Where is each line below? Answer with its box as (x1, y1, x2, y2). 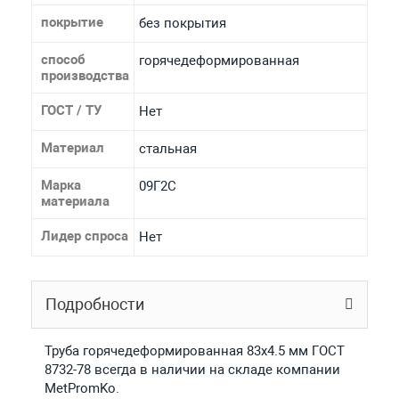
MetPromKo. (44, 379, 119, 396)
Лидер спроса (40, 227, 128, 244)
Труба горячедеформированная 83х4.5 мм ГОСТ (44, 342, 345, 359)
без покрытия (138, 14, 226, 31)
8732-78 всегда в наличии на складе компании (44, 361, 340, 378)
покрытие (40, 13, 103, 30)
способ (40, 51, 85, 68)
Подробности (45, 294, 144, 313)
